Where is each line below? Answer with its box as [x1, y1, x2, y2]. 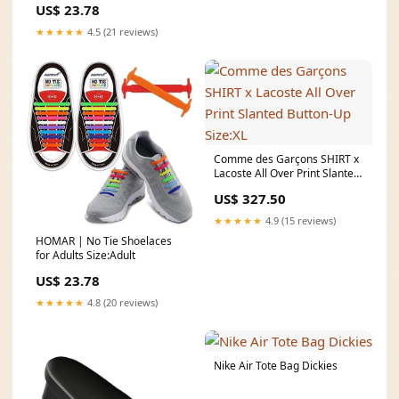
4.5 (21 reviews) [85, 25, 158, 39]
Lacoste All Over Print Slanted [214, 166, 360, 182]
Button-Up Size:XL [214, 180, 302, 196]
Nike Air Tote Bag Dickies [214, 358, 338, 374]
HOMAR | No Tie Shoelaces [36, 233, 172, 249]
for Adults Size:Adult [36, 248, 135, 264]
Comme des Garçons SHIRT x [214, 151, 359, 167]
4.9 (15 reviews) [263, 214, 336, 228]
